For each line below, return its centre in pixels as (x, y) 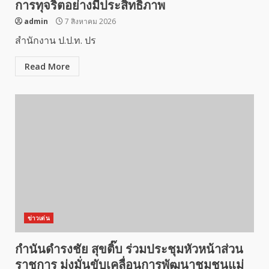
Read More (47, 66)
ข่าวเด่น (39, 218)
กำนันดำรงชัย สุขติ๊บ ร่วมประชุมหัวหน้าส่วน (129, 249)
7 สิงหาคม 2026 (89, 21)
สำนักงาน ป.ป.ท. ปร (56, 40)
